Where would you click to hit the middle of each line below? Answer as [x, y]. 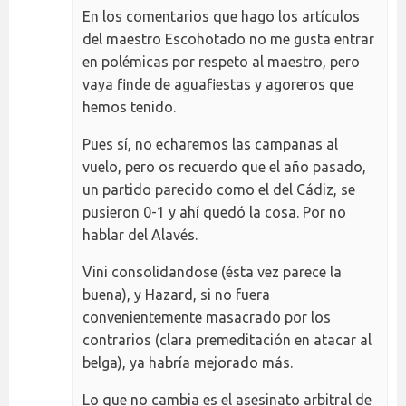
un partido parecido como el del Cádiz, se [219, 189]
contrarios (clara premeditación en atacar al [227, 339]
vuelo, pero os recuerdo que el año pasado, [224, 166]
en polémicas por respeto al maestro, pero [221, 61]
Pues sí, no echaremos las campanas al [210, 144]
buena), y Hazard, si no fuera [176, 294]
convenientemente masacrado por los [207, 317]
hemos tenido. [129, 106]
